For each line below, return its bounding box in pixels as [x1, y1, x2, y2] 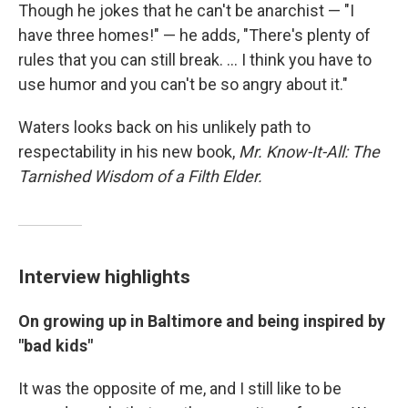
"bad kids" [18, 336, 93, 356]
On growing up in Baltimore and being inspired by [18, 311, 385, 331]
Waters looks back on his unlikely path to [18, 117, 311, 138]
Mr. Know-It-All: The [239, 142, 380, 162]
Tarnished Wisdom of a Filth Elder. [18, 167, 262, 187]
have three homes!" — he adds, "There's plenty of [18, 25, 371, 46]
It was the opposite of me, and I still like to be [18, 379, 342, 399]
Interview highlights [18, 265, 190, 289]
